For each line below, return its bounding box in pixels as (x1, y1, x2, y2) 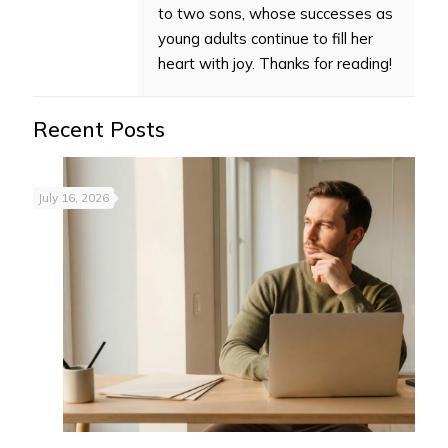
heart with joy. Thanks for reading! (158, 53, 392, 73)
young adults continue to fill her (158, 28, 373, 48)
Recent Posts (33, 115, 165, 142)
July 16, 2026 (38, 189, 109, 205)
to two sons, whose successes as (158, 3, 393, 23)
